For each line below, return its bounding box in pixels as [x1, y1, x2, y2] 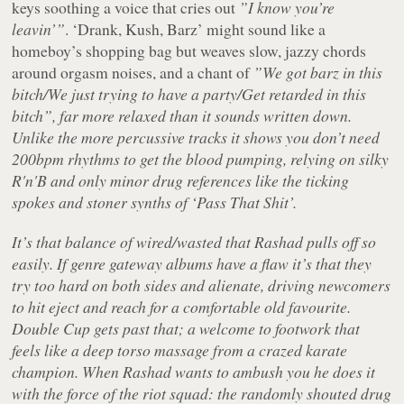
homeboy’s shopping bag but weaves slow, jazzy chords [12, 39, 367, 61]
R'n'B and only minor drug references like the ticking [12, 169, 350, 191]
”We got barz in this [253, 60, 383, 83]
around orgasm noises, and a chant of [12, 60, 254, 83]
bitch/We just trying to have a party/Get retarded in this [12, 82, 367, 105]
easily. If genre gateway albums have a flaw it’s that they [12, 252, 372, 274]
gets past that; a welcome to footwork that [90, 317, 361, 339]
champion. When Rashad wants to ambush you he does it [12, 360, 376, 382]
